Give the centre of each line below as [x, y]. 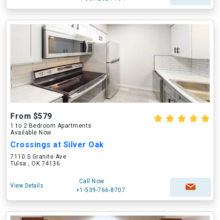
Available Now [31, 133]
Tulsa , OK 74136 [35, 164]
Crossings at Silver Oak [57, 145]
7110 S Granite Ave [38, 157]
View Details [27, 186]
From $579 [31, 116]
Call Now [92, 181]
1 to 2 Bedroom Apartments [51, 126]
